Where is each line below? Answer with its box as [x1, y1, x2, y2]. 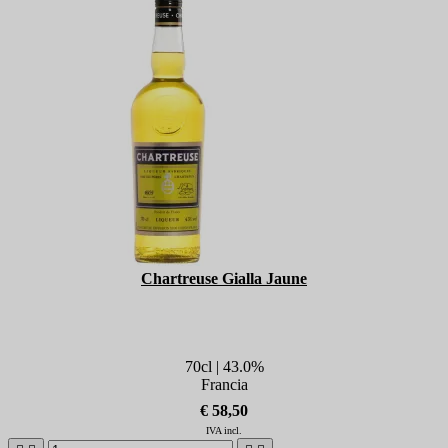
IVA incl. [206, 424, 242, 436]
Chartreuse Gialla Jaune [141, 270, 307, 287]
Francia [200, 376, 248, 393]
